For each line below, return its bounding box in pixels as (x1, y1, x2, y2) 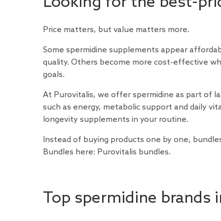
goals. (43, 70, 65, 80)
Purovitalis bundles (97, 147, 169, 157)
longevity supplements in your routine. (43, 115, 188, 125)
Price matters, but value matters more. (43, 25, 189, 35)
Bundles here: (43, 147, 97, 157)
